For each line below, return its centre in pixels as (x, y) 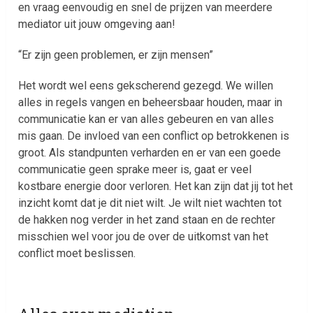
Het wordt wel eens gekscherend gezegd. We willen (146, 86)
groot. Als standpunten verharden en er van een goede (150, 153)
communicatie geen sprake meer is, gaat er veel (135, 170)
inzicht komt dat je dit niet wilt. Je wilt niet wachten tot (150, 203)
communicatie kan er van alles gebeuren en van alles (146, 119)
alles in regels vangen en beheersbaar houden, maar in (151, 103)
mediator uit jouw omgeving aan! (97, 24)
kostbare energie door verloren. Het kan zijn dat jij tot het (156, 187)
